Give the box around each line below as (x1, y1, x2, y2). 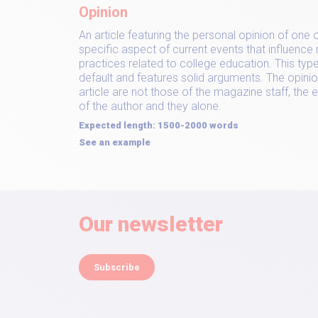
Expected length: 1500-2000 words (79, 120, 238, 131)
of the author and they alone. (79, 99, 221, 113)
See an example (79, 137, 150, 148)
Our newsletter (79, 212, 223, 236)
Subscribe (94, 262, 140, 273)
